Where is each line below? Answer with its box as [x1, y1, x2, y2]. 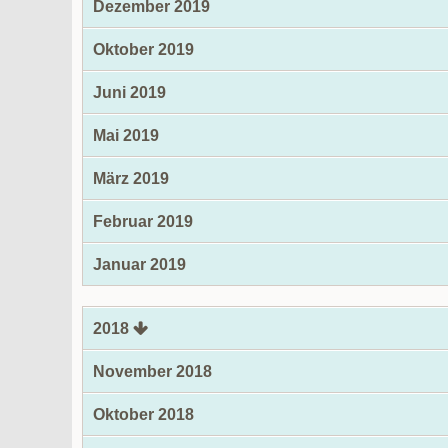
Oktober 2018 [93, 406, 194, 423]
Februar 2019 [93, 213, 193, 230]
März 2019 [93, 170, 169, 187]
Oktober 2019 [93, 41, 194, 58]
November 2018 [93, 363, 212, 380]
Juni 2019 [93, 84, 166, 101]
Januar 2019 [93, 256, 186, 273]
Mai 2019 [93, 127, 159, 144]
